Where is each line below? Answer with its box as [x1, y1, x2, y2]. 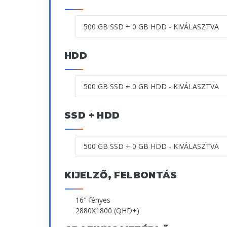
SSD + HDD [64, 110, 120, 122]
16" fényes [75, 195, 110, 205]
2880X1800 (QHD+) [75, 206, 139, 216]
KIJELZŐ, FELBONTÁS [64, 170, 177, 181]
